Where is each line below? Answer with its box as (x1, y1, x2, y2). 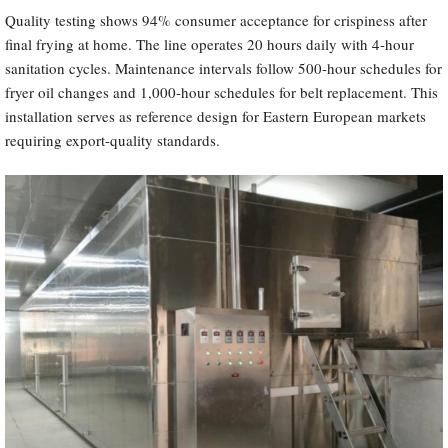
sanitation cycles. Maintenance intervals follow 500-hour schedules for (5, 58, 442, 79)
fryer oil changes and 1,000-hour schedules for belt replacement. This (5, 82, 438, 103)
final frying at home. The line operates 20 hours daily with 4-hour (5, 34, 414, 55)
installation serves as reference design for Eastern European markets (5, 106, 426, 127)
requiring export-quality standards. (5, 130, 220, 151)
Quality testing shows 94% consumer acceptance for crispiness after (5, 10, 427, 31)
